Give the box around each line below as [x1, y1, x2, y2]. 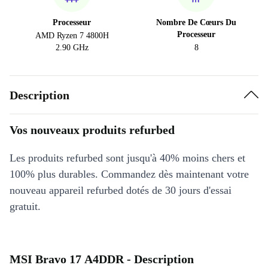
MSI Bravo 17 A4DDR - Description [10, 252, 194, 266]
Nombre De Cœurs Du [156, 18, 236, 27]
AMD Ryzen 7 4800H [35, 31, 109, 40]
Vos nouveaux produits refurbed [10, 123, 175, 136]
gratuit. [10, 200, 41, 212]
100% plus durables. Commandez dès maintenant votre [10, 168, 249, 180]
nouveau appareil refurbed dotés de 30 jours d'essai [10, 184, 232, 196]
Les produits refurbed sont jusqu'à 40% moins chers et [10, 152, 245, 164]
